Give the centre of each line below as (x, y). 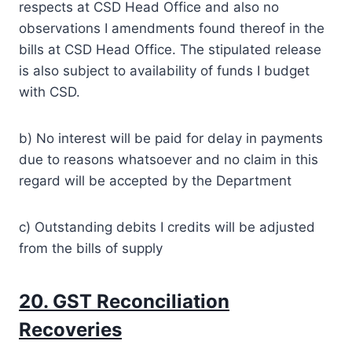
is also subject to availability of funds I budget (164, 70)
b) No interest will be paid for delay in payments (171, 138)
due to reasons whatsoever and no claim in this (169, 159)
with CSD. (49, 92)
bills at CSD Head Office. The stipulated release (170, 49)
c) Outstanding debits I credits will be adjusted (167, 227)
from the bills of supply (91, 248)
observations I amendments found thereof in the (172, 28)
